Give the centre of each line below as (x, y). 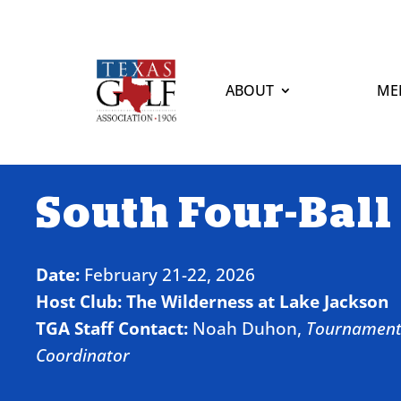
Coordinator (83, 354)
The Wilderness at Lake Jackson (257, 301)
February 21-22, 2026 (167, 274)
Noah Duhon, (249, 328)
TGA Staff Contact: (112, 328)
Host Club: (81, 301)
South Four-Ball (214, 213)
